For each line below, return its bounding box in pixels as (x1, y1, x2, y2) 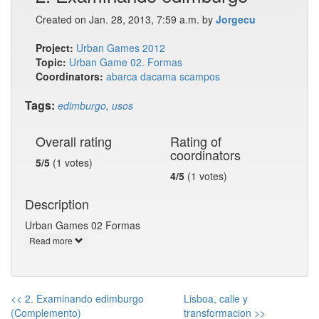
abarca (106, 69, 137, 83)
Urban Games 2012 (76, 41, 165, 55)
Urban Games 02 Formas (25, 218, 140, 232)
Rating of (170, 132, 221, 150)
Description (25, 194, 89, 213)
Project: (36, 41, 73, 55)
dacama (140, 69, 177, 83)
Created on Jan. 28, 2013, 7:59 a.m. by (36, 12, 216, 26)
